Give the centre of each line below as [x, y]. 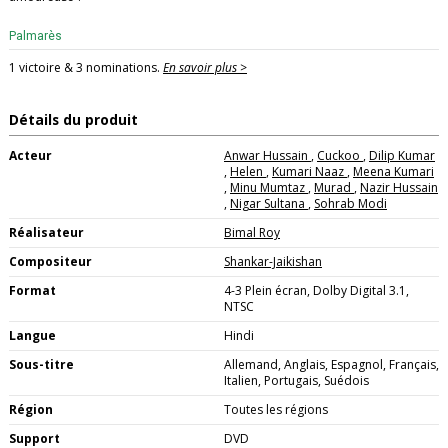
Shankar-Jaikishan [273, 261]
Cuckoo [340, 155]
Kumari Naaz [309, 171]
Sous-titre [41, 364]
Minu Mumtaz [269, 187]
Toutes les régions [276, 409]
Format [32, 290]
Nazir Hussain [399, 187]
